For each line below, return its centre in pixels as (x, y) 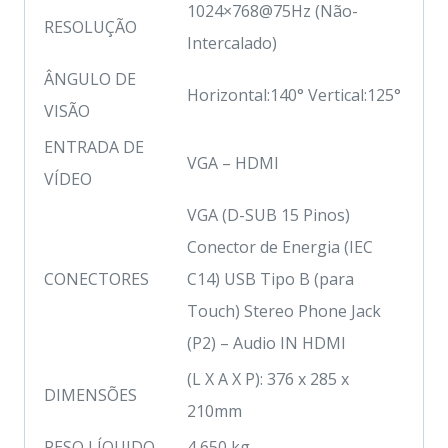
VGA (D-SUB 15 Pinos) (268, 214)
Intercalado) (232, 42)
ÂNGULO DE (90, 78)
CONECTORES (96, 278)
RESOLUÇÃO (90, 26)
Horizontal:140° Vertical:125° (294, 94)
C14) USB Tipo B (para (270, 278)
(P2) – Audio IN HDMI (266, 342)
